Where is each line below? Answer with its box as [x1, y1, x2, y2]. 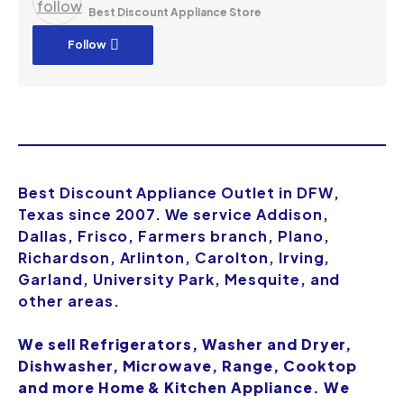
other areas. [18, 291, 120, 311]
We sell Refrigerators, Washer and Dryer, [18, 335, 353, 354]
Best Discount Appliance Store [88, 5, 262, 20]
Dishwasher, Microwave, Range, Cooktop [18, 356, 357, 376]
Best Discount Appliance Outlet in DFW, [18, 183, 340, 203]
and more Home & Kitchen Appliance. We [18, 378, 350, 398]
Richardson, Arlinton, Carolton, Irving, [18, 248, 331, 268]
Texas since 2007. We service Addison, [18, 205, 329, 225]
